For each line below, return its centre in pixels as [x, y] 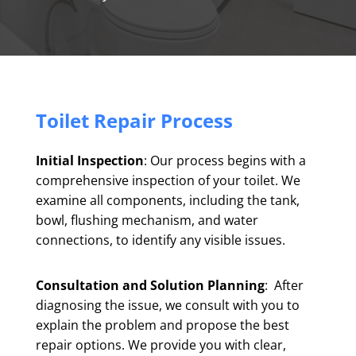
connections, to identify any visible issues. [160, 240]
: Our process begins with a [224, 160]
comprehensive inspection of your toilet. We [168, 180]
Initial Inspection [89, 160]
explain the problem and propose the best [162, 325]
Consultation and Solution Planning [150, 285]
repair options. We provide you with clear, [161, 344]
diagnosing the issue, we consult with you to [167, 305]
